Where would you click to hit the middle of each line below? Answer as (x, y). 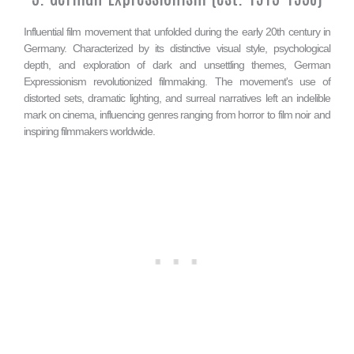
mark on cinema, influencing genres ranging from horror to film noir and (177, 115)
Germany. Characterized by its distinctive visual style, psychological (177, 49)
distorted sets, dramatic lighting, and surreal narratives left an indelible (177, 98)
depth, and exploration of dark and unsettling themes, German (177, 65)
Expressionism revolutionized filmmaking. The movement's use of (177, 82)
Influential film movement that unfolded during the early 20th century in (177, 32)
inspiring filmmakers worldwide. (89, 132)
